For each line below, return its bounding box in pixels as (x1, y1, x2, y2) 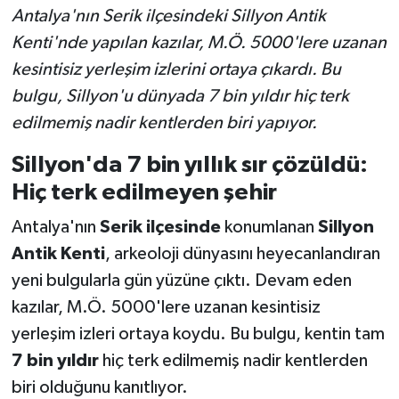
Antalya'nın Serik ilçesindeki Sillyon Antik (11, 6, 326, 25)
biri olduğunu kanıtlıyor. (11, 379, 188, 397)
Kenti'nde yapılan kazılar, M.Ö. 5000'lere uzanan (11, 33, 387, 52)
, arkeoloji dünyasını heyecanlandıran (104, 245, 380, 264)
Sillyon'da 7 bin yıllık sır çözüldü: (11, 152, 368, 176)
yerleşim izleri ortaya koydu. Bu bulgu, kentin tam (11, 325, 385, 344)
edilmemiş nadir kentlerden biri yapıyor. (11, 113, 317, 132)
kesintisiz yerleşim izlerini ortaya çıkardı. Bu (11, 60, 341, 78)
